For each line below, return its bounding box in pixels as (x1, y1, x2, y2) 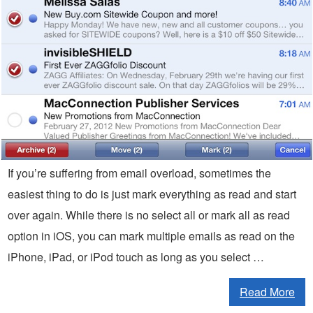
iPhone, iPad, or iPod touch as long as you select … (8, 249, 264, 265)
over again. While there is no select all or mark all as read (8, 207, 290, 224)
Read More (240, 284, 295, 300)
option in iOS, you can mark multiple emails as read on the (8, 228, 295, 245)
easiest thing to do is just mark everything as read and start (8, 186, 296, 203)
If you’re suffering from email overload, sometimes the (8, 165, 271, 182)
